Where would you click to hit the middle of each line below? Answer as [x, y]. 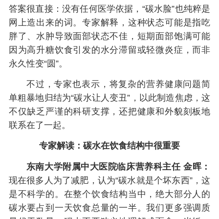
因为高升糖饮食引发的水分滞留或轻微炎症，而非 [109, 50]
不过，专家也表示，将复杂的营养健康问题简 [118, 84]
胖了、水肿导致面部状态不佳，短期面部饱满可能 [109, 36]
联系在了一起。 [39, 125]
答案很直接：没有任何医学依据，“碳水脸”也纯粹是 [109, 9]
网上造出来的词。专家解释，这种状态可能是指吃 [109, 22]
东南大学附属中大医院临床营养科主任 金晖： [118, 166]
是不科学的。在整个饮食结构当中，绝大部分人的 [109, 194]
